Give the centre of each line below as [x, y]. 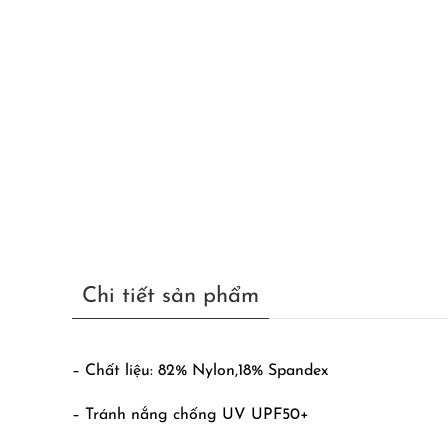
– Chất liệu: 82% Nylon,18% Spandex [200, 371]
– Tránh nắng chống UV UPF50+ [190, 415]
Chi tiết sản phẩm [170, 296]
